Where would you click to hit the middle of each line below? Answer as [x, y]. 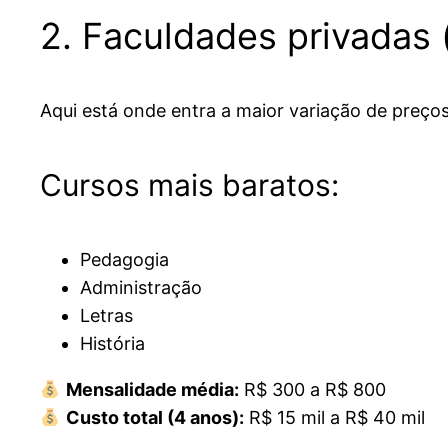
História [112, 344]
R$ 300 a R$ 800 [312, 390]
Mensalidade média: [152, 390]
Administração [141, 288]
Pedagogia [124, 260]
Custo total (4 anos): [154, 418]
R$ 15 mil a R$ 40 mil [334, 418]
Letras [106, 316]
